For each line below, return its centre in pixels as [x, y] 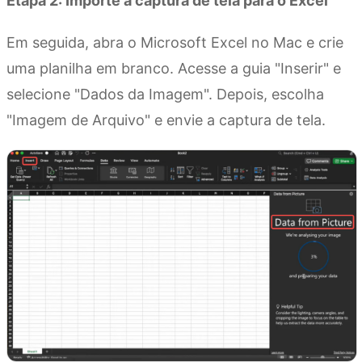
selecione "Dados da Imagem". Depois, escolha [165, 95]
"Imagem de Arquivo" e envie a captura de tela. [166, 120]
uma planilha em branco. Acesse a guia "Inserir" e [174, 69]
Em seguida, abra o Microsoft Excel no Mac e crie [175, 43]
